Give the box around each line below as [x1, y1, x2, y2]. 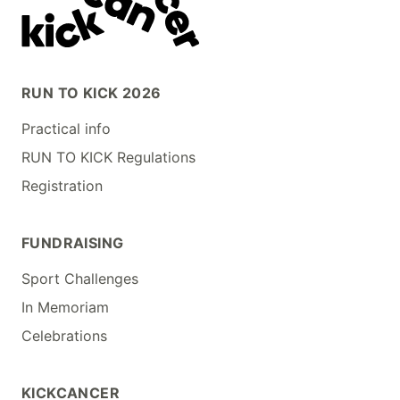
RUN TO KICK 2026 [21, 84, 162, 103]
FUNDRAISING [21, 234, 124, 253]
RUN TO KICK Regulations [21, 148, 196, 167]
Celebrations [21, 327, 107, 346]
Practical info [21, 120, 111, 138]
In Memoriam [21, 298, 109, 317]
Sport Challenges [21, 270, 138, 288]
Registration [21, 177, 103, 196]
